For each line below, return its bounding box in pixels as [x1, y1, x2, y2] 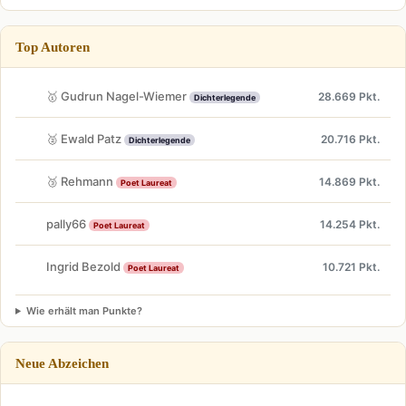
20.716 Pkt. [321, 131, 380, 146]
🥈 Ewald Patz [46, 130, 124, 146]
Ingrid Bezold [46, 258, 123, 274]
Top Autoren [15, 39, 90, 55]
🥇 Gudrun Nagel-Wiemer [46, 88, 189, 103]
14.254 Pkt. [320, 217, 380, 231]
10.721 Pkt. [323, 259, 380, 274]
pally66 [46, 216, 89, 231]
